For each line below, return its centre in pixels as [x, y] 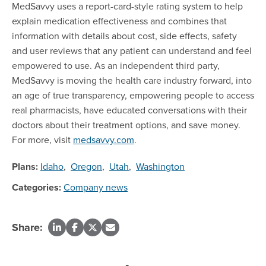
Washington [160, 167]
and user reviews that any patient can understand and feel [132, 51]
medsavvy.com [104, 140]
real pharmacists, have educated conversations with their [129, 110]
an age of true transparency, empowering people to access [133, 95]
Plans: [25, 167]
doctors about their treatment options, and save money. [126, 125]
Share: [27, 228]
